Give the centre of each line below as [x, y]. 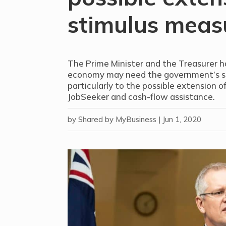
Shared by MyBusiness [118, 119]
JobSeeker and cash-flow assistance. [142, 96]
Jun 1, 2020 [182, 119]
